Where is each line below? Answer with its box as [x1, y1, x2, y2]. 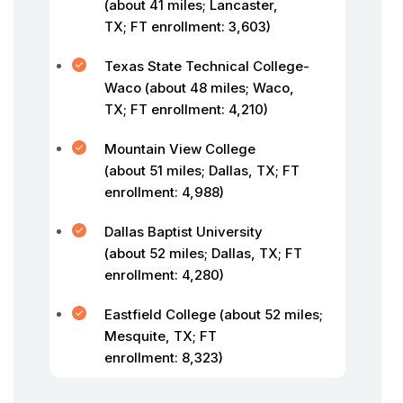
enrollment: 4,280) [104, 266, 224, 283]
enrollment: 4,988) [104, 184, 224, 201]
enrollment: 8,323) [104, 349, 223, 366]
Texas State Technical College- [104, 58, 309, 75]
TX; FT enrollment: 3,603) [104, 18, 271, 35]
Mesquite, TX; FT [104, 327, 217, 345]
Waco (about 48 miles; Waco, [104, 79, 294, 96]
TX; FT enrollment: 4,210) [104, 101, 268, 118]
